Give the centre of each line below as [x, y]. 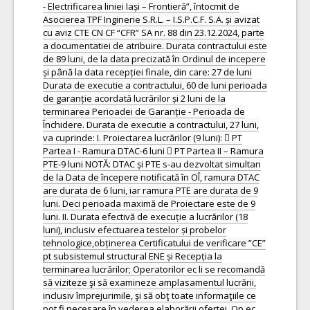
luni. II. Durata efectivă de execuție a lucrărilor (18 [145, 217]
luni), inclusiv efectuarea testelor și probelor [135, 230]
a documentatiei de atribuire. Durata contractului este [155, 46]
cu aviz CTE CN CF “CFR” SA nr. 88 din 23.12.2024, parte [154, 33]
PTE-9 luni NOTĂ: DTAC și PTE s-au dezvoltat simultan [152, 164]
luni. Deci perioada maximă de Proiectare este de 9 [149, 203]
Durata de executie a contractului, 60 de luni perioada [155, 85]
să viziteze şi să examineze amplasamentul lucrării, [149, 282]
